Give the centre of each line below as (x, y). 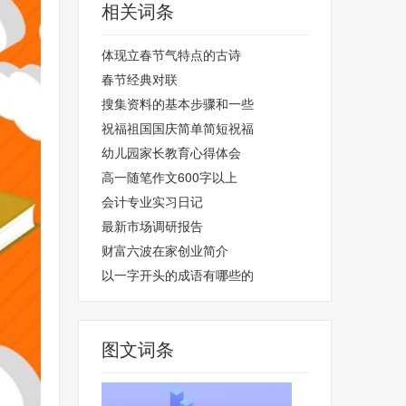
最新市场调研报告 (152, 226)
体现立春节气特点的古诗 (171, 54)
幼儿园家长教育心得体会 (171, 152)
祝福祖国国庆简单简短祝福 (178, 128)
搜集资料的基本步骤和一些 (178, 103)
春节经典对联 (140, 79)
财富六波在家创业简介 (165, 250)
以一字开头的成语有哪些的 (178, 275)
